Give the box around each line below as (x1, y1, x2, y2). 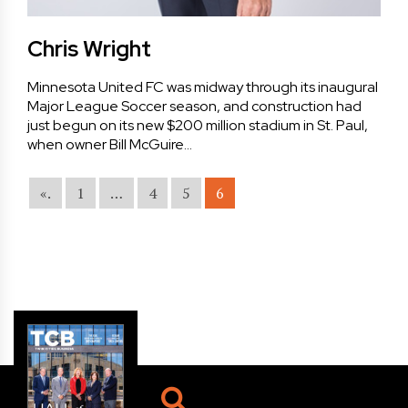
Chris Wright (27, 34, 151, 63)
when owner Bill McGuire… (27, 134, 192, 154)
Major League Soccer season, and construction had (27, 96, 362, 116)
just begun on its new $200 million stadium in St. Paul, (27, 115, 368, 135)
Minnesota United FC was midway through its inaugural (27, 76, 378, 97)
